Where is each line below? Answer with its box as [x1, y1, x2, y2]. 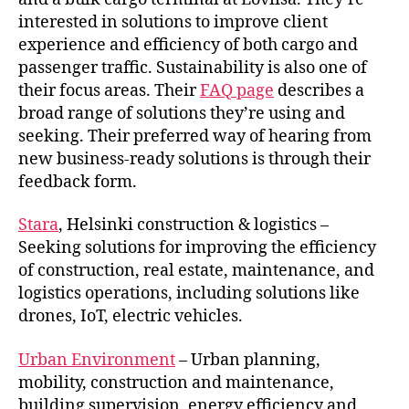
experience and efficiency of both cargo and [18, 34, 358, 56]
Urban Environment [18, 349, 175, 371]
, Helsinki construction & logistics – [58, 215, 329, 236]
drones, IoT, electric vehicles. [18, 306, 243, 327]
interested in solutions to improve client [18, 11, 328, 33]
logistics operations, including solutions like [18, 283, 360, 304]
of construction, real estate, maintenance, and [18, 260, 374, 281]
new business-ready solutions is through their [18, 148, 371, 170]
